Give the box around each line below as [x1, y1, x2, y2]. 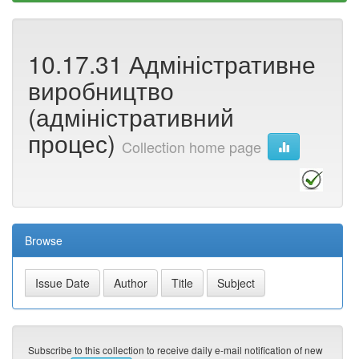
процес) [28, 126, 122, 160]
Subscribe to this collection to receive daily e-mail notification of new [28, 343, 323, 357]
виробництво [28, 73, 174, 107]
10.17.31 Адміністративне [28, 46, 316, 81]
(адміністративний [28, 99, 234, 134]
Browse [25, 232, 63, 249]
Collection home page [122, 136, 261, 157]
